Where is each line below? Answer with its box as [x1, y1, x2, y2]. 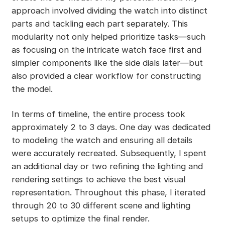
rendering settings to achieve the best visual [11, 174, 185, 184]
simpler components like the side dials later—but [11, 58, 203, 68]
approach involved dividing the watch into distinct [11, 6, 207, 16]
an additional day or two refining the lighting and [11, 161, 203, 171]
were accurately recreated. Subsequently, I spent [11, 148, 206, 158]
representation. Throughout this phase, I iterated [11, 187, 205, 197]
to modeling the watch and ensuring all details [11, 135, 192, 145]
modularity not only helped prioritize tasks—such [11, 32, 205, 42]
